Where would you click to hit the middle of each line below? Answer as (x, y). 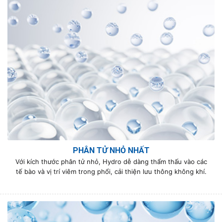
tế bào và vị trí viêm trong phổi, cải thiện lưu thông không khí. (111, 171)
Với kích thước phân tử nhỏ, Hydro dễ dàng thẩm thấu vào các (111, 161)
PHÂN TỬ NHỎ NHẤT (111, 150)
